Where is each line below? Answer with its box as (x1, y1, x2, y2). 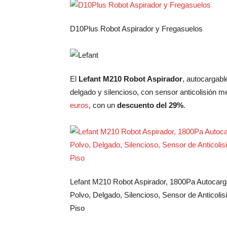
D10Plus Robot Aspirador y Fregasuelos (70, 24, 203, 33)
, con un (89, 101, 117, 109)
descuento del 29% (117, 101, 183, 109)
